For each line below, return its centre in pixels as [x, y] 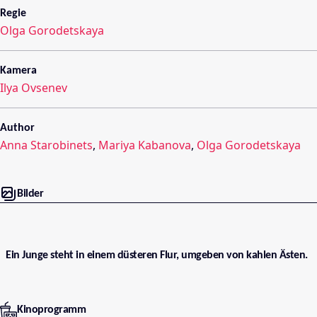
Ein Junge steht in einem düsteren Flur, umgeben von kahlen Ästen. [157, 255]
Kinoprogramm [51, 310]
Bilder [30, 194]
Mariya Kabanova [145, 145]
